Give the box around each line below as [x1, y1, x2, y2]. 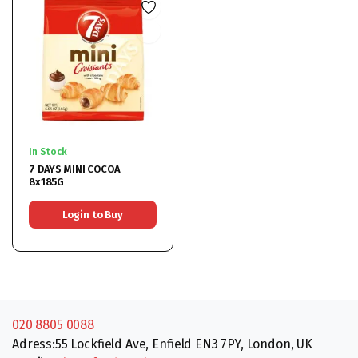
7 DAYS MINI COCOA [29, 162, 88, 175]
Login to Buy [62, 208, 123, 221]
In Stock [29, 145, 67, 157]
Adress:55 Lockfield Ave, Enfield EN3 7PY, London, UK [12, 336, 312, 352]
